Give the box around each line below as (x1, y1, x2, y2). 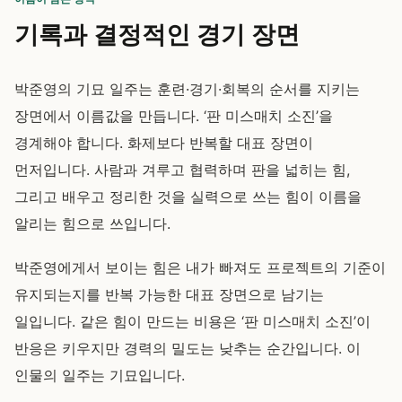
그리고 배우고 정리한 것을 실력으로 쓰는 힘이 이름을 (14, 188, 362, 205)
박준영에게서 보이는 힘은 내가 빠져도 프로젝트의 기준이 (14, 258, 386, 276)
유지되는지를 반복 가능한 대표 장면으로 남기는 (14, 285, 324, 303)
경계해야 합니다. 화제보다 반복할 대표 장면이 (14, 134, 313, 152)
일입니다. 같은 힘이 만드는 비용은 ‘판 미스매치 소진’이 (14, 312, 371, 330)
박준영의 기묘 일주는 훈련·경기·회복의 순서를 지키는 (14, 80, 360, 98)
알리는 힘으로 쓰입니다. (14, 214, 170, 232)
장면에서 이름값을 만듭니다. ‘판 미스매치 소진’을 (14, 107, 333, 125)
